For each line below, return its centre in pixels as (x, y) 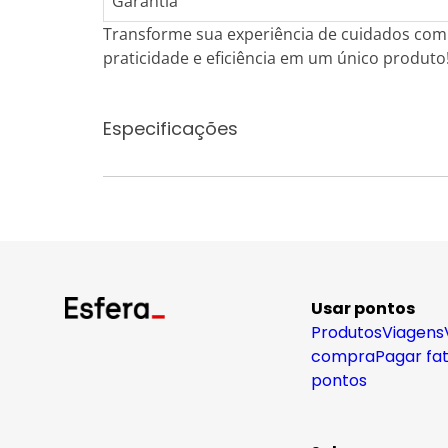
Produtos (346, 332)
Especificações (170, 128)
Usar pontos (363, 308)
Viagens (413, 332)
